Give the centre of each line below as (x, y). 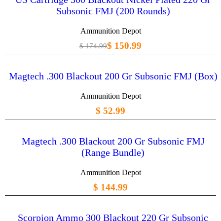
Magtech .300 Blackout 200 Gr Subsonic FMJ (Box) (113, 76)
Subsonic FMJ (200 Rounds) (113, 11)
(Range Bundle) (113, 153)
